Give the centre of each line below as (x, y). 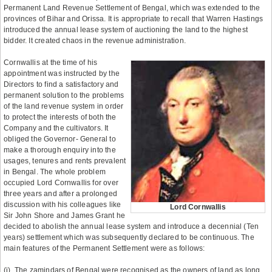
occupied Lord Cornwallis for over (61, 183)
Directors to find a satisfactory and (61, 84)
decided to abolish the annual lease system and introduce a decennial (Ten (131, 226)
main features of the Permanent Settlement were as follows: (104, 248)
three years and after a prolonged (60, 194)
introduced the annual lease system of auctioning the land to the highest (126, 30)
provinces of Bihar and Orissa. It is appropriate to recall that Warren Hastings (134, 19)
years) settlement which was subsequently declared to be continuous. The (129, 237)
